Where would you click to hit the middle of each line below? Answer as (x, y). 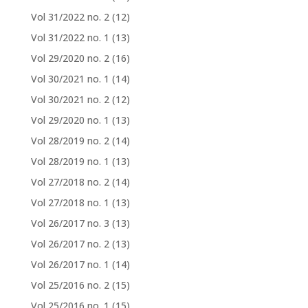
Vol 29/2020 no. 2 (70, 58)
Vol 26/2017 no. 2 (70, 243)
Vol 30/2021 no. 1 (70, 78)
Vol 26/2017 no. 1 (70, 264)
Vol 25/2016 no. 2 (70, 285)
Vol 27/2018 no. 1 (70, 202)
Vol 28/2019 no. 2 (70, 140)
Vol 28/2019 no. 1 (70, 161)
